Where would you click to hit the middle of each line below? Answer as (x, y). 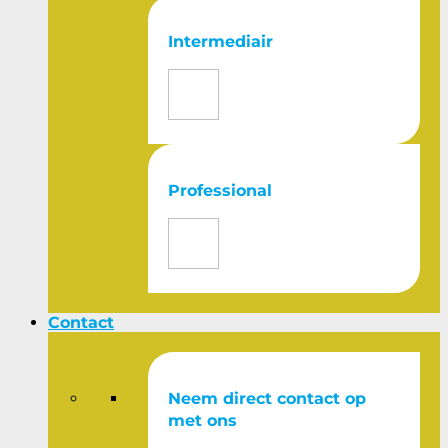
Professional (220, 190)
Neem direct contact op (267, 398)
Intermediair (220, 41)
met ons (202, 420)
